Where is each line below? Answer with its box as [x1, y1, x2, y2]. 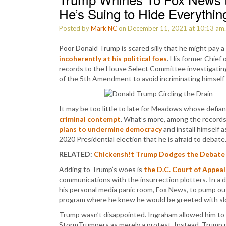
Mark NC [91, 24, 117, 32]
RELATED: [59, 150, 94, 158]
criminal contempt [59, 115, 121, 123]
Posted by [59, 24, 91, 32]
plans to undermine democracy [59, 125, 162, 133]
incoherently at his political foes [59, 54, 167, 63]
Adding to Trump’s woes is [59, 165, 144, 174]
